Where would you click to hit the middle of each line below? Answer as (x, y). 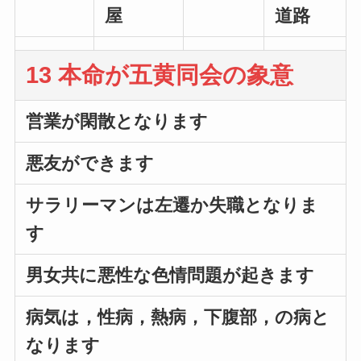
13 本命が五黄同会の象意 (160, 75)
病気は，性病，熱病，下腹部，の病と (178, 317)
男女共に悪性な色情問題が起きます (170, 276)
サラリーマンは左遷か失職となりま (172, 205)
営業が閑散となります (117, 122)
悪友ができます (90, 164)
